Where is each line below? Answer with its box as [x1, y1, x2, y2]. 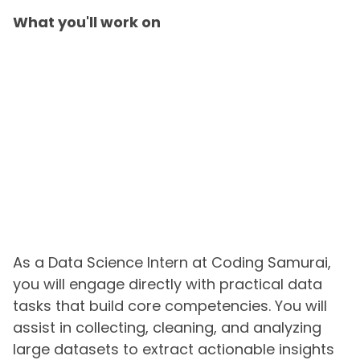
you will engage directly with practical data [13, 274, 322, 295]
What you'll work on [13, 11, 161, 32]
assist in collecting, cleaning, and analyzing [13, 317, 321, 338]
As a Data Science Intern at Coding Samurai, [13, 252, 331, 273]
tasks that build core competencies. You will [13, 296, 327, 317]
